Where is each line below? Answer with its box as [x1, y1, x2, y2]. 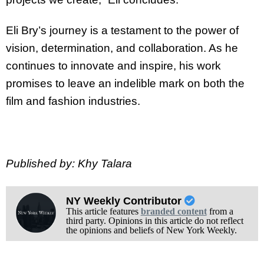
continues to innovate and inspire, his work [6, 60, 221, 72]
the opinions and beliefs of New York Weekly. [65, 225, 237, 235]
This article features [65, 206, 141, 216]
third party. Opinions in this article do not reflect [65, 215, 243, 226]
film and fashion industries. [6, 95, 140, 108]
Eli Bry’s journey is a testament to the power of [6, 24, 239, 37]
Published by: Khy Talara [6, 157, 132, 170]
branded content [140, 206, 207, 216]
